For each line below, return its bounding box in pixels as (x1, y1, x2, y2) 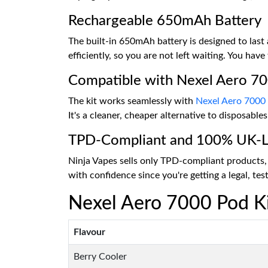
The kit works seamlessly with (68, 96, 196, 106)
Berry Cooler (74, 252, 127, 261)
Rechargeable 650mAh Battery (68, 14, 261, 28)
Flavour (74, 227, 105, 237)
